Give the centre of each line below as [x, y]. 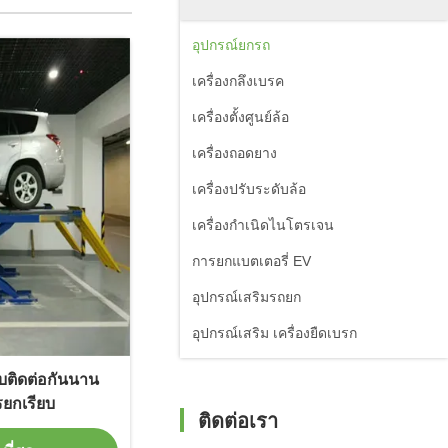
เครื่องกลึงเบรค [238, 81]
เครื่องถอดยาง [234, 153]
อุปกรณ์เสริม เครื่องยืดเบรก [274, 333]
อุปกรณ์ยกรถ [231, 45]
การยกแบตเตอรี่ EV [251, 261]
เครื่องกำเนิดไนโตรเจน [263, 225]
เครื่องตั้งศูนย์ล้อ [240, 117]
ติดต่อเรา [238, 421]
